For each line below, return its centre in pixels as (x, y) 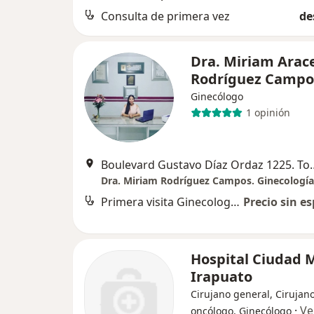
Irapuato (221, 276)
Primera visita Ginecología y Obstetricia (235, 202)
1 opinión (268, 113)
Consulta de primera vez (165, 16)
